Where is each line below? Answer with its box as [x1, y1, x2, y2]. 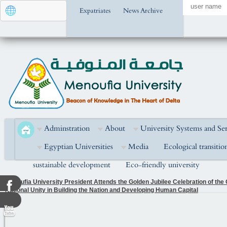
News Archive [123, 6, 163, 16]
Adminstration [44, 122, 90, 135]
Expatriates [80, 6, 110, 16]
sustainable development [33, 159, 110, 171]
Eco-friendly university [126, 159, 200, 171]
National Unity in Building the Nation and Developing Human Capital [5, 186, 198, 194]
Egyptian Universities [44, 140, 113, 153]
